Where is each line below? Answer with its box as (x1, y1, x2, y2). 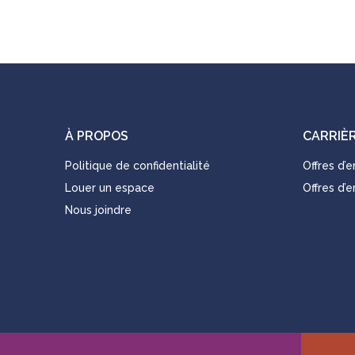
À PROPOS (65, 128, 128, 143)
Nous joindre (65, 204, 132, 216)
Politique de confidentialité (65, 159, 210, 172)
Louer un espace (65, 181, 155, 194)
